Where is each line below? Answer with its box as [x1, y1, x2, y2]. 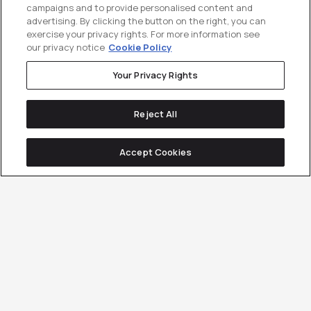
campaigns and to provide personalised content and [26, 1, 253, 15]
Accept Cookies [119, 146, 192, 159]
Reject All [134, 107, 177, 120]
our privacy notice [26, 41, 106, 54]
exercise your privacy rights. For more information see [26, 28, 260, 41]
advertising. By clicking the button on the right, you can [26, 15, 267, 28]
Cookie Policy [108, 41, 172, 54]
